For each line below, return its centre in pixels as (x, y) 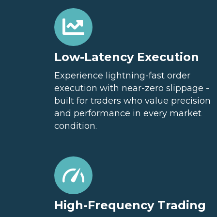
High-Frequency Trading (130, 205)
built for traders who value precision (132, 101)
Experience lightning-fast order (122, 76)
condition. (76, 126)
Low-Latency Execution (127, 57)
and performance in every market (128, 113)
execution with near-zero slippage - (132, 88)
